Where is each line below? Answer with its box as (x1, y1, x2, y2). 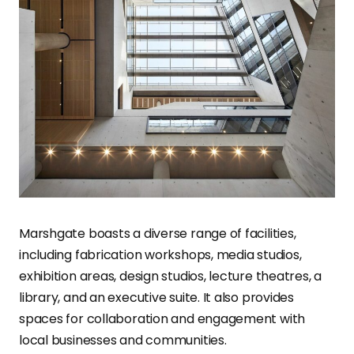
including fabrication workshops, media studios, (19, 246, 302, 265)
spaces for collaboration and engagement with (19, 310, 306, 329)
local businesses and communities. (19, 331, 227, 350)
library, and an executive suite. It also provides (19, 288, 295, 307)
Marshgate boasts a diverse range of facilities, (19, 224, 296, 243)
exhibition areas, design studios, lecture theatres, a (19, 267, 322, 286)
